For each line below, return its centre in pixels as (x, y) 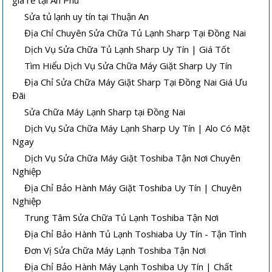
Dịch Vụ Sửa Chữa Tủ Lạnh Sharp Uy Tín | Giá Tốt (127, 49)
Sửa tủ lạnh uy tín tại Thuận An (87, 16)
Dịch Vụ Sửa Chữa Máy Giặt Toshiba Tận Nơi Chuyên (133, 158)
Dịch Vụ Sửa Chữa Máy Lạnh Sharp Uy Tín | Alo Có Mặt (138, 128)
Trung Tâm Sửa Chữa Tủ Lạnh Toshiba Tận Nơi (122, 217)
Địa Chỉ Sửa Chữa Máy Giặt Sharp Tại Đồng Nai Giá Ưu (136, 82)
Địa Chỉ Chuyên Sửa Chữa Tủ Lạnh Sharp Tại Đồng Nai (135, 32)
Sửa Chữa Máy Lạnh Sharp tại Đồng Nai (105, 111)
